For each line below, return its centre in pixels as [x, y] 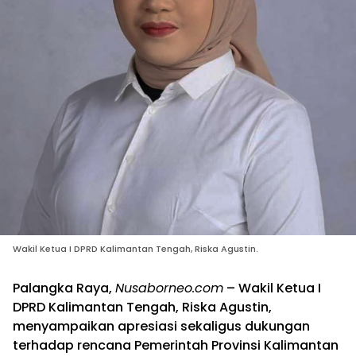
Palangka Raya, [64, 288]
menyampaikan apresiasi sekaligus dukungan [161, 327]
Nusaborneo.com [169, 288]
